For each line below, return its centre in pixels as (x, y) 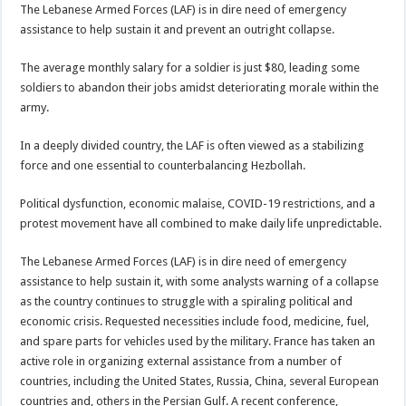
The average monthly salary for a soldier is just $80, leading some (190, 67)
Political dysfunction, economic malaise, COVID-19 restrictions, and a (198, 203)
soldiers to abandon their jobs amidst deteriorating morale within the (200, 87)
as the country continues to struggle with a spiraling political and (187, 301)
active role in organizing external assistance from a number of (181, 361)
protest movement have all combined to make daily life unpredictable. (201, 223)
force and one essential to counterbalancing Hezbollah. (163, 165)
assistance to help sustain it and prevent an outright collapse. (178, 29)
